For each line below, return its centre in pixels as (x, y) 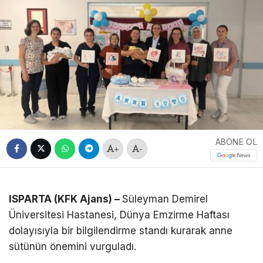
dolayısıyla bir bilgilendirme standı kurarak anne (121, 231)
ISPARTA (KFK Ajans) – (65, 199)
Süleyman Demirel (165, 199)
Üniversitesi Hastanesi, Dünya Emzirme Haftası (119, 215)
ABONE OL (236, 142)
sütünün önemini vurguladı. (73, 247)
